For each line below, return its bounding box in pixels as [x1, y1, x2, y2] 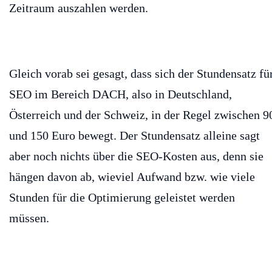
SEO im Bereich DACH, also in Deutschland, [9, 87, 232, 101]
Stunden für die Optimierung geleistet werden [9, 190, 235, 204]
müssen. [9, 211, 49, 225]
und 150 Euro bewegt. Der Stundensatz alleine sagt [9, 128, 260, 142]
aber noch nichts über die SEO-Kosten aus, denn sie [9, 149, 263, 163]
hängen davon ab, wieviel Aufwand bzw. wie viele [9, 169, 255, 183]
